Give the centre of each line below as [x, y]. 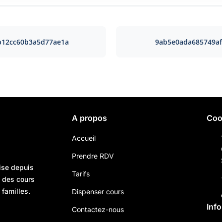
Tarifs [81, 173]
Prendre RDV [93, 156]
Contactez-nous [98, 209]
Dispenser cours [98, 191]
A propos [90, 118]
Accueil [84, 138]
